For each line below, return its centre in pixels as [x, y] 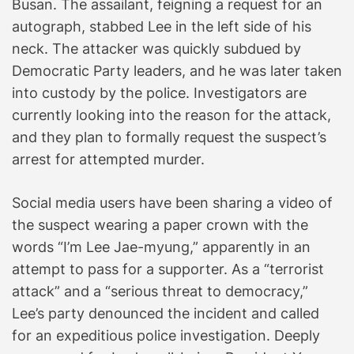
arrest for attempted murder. [108, 159]
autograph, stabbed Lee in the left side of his [162, 26]
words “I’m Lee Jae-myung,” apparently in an [161, 247]
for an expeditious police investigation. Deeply [166, 335]
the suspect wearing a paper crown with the [160, 224]
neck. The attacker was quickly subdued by [156, 48]
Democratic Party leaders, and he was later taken [177, 70]
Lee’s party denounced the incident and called [166, 313]
